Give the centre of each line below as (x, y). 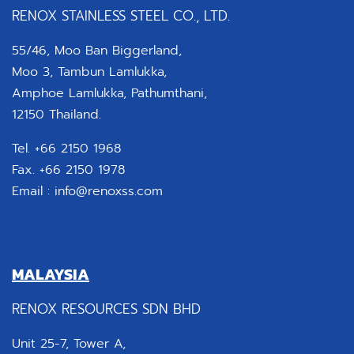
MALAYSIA (51, 274)
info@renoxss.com (109, 191)
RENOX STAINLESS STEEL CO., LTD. (123, 16)
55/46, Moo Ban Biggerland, (97, 51)
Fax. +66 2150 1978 (68, 170)
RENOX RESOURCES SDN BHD (106, 309)
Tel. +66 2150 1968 (66, 149)
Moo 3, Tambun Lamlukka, (89, 72)
